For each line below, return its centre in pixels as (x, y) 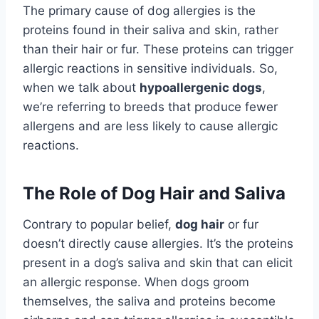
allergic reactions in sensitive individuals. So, (150, 69)
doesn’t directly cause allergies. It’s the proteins (158, 244)
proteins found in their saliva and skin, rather (151, 30)
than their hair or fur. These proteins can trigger (158, 49)
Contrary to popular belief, (99, 225)
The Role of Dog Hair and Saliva (154, 194)
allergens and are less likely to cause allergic (150, 126)
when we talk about (81, 88)
